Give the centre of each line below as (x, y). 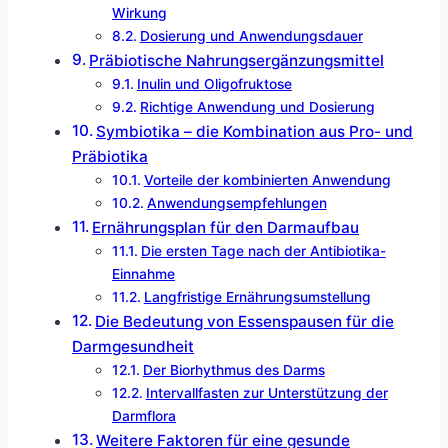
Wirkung (139, 12)
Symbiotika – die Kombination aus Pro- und (255, 131)
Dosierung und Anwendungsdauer (251, 35)
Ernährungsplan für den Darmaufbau (226, 227)
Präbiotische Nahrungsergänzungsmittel (237, 60)
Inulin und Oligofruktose (214, 83)
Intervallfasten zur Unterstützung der (266, 392)
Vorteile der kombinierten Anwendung (267, 179)
